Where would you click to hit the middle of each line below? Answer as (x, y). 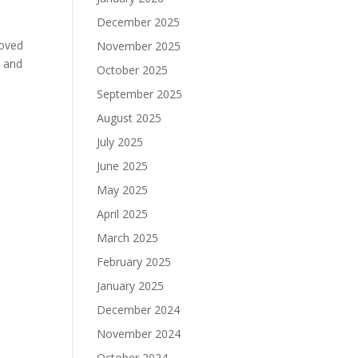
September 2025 (139, 93)
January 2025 (130, 285)
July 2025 (119, 141)
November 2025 (138, 46)
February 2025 (133, 261)
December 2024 (138, 309)
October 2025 (132, 70)
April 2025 (122, 213)
